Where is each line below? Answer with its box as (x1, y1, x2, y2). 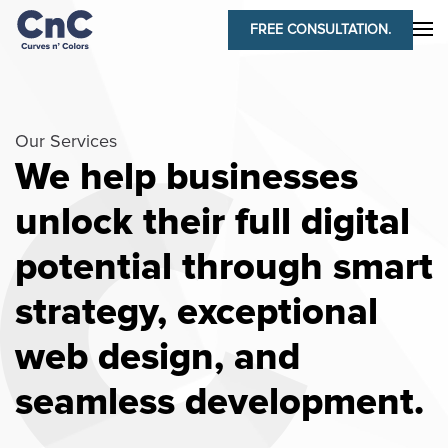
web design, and (15, 334, 300, 380)
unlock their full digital (15, 199, 410, 245)
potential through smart (15, 244, 433, 290)
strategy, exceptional (15, 289, 378, 335)
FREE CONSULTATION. (250, 21, 391, 39)
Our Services (15, 130, 117, 152)
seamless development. (15, 379, 424, 425)
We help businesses (15, 154, 358, 200)
